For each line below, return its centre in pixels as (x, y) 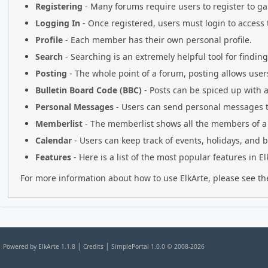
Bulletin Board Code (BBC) (89, 90)
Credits (93, 246)
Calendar (54, 140)
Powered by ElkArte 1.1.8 (39, 246)
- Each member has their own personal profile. (157, 40)
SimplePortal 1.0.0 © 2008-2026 (158, 246)
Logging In (58, 23)
